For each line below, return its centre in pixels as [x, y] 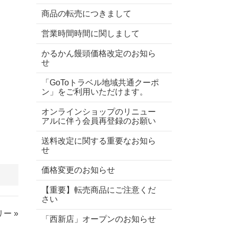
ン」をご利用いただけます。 [95, 92]
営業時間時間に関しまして [90, 33]
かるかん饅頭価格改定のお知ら [99, 53]
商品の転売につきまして [86, 14]
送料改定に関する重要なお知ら [99, 141]
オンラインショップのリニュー [99, 112]
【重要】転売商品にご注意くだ [99, 190]
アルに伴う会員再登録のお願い [99, 121]
